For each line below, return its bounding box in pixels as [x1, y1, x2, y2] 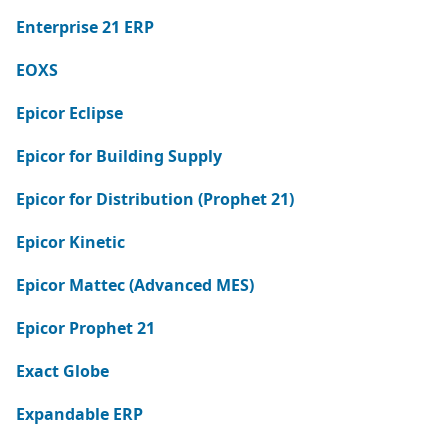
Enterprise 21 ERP [16, 16, 154, 38]
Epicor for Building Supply [16, 145, 222, 167]
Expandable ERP [16, 403, 143, 425]
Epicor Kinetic [16, 231, 125, 253]
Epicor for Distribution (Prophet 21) [16, 188, 294, 210]
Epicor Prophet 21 [16, 317, 155, 339]
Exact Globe [16, 360, 109, 382]
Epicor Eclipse [16, 102, 123, 124]
